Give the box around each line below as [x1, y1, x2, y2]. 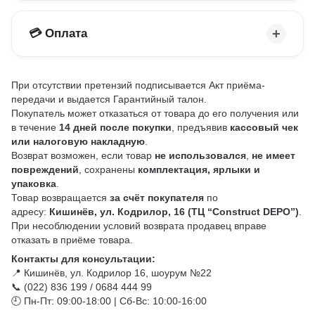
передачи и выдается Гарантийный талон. [11, 93, 207, 105]
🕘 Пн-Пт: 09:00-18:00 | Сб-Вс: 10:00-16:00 [11, 295, 207, 307]
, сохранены [79, 163, 138, 175]
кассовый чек [230, 121, 298, 133]
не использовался [155, 149, 246, 161]
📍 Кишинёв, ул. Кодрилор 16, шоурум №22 [11, 266, 212, 278]
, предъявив [172, 121, 230, 133]
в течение [11, 121, 59, 133]
